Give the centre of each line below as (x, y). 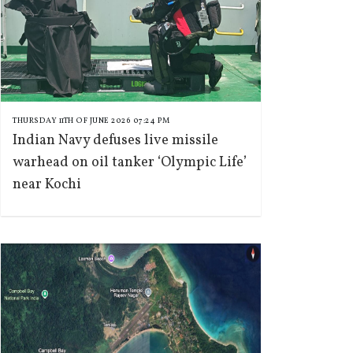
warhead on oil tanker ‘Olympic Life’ (130, 163)
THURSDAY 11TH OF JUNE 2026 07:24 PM (91, 121)
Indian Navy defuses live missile (115, 141)
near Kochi (47, 185)
